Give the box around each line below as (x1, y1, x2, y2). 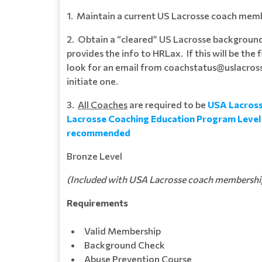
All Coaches (78, 99, 127, 110)
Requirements (67, 197, 128, 208)
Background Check (84, 239, 165, 250)
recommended (67, 127, 130, 138)
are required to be (127, 99, 208, 110)
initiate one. (67, 75, 118, 87)
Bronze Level (67, 150, 122, 161)
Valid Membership (84, 225, 161, 236)
